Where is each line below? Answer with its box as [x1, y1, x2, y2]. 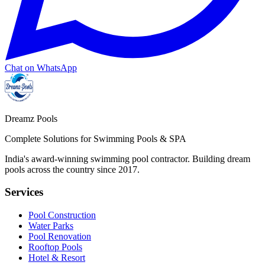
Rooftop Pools [28, 242, 82, 253]
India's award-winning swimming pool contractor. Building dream [5, 153, 250, 164]
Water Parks [28, 221, 73, 231]
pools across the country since [5, 164, 118, 174]
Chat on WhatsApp [5, 62, 77, 73]
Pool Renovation [28, 231, 91, 242]
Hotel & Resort [28, 253, 85, 263]
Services [5, 186, 43, 199]
